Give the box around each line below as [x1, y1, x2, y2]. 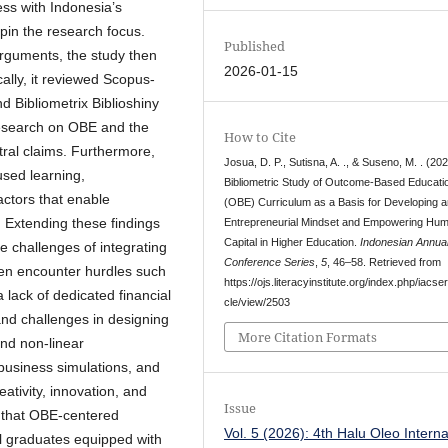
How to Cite [224, 127, 297, 146]
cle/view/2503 [224, 295, 291, 308]
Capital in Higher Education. [224, 235, 361, 248]
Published [224, 36, 286, 55]
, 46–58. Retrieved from [327, 255, 442, 268]
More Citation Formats [238, 328, 378, 347]
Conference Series [224, 255, 316, 268]
